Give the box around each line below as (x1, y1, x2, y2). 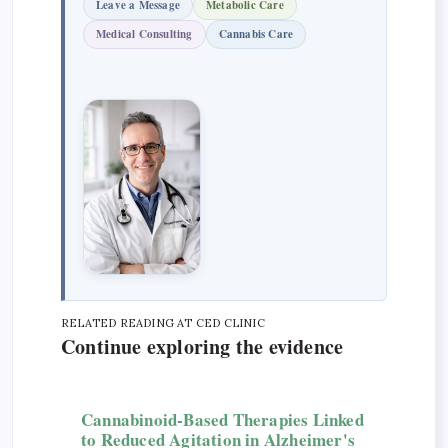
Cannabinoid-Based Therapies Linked (81, 406, 364, 432)
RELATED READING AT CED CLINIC (61, 315, 265, 330)
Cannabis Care (218, 26, 294, 43)
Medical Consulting (96, 26, 193, 43)
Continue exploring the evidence (61, 331, 344, 361)
